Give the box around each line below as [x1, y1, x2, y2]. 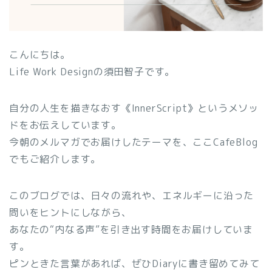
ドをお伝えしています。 [9, 118, 121, 132]
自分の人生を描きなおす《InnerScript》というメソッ [9, 101, 259, 115]
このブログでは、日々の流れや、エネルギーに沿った [9, 189, 254, 203]
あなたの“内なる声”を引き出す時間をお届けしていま [9, 223, 253, 237]
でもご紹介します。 [9, 152, 101, 166]
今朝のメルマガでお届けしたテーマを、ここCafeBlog [9, 135, 258, 149]
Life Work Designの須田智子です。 [9, 65, 175, 79]
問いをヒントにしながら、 [9, 206, 132, 220]
